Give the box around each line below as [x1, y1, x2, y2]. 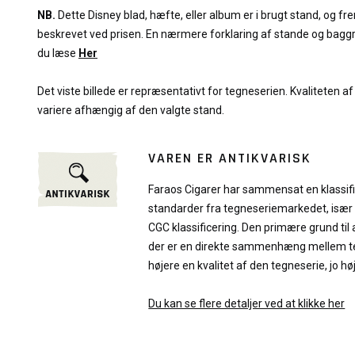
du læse [37, 47, 76, 59]
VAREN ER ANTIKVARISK [148, 149, 312, 167]
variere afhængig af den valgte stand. [37, 104, 224, 116]
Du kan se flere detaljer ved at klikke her [148, 297, 345, 310]
